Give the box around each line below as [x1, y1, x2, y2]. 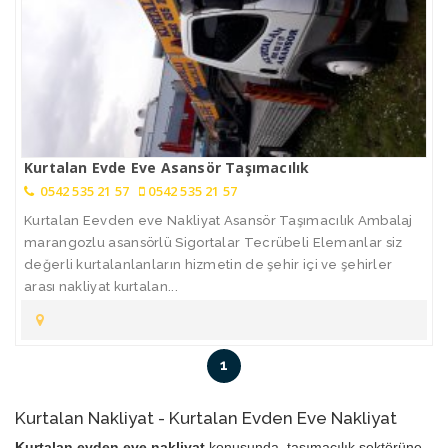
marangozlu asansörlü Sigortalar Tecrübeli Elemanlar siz [24, 235, 403, 251]
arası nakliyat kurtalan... [24, 279, 178, 295]
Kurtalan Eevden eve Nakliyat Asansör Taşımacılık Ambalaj [24, 213, 413, 229]
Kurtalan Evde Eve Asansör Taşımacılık [24, 158, 310, 178]
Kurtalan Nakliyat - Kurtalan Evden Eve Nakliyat [15, 408, 397, 429]
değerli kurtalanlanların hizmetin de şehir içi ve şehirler [24, 257, 393, 273]
